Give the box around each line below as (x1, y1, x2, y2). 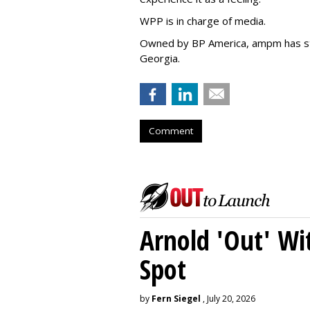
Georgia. (140, 51, 180, 65)
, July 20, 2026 (201, 292, 255, 304)
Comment (149, 124, 193, 137)
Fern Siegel (152, 292, 201, 304)
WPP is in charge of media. (140, 13, 266, 28)
